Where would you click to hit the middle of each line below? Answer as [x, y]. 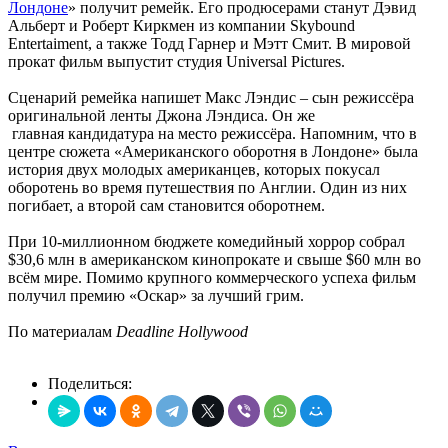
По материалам [60, 331]
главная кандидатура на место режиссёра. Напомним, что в [212, 133]
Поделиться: [90, 383]
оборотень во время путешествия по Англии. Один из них [207, 187]
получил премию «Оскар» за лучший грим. [156, 295]
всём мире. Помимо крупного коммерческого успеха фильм [212, 277]
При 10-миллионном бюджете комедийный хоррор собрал [206, 241]
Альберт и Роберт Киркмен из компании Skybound [181, 25]
